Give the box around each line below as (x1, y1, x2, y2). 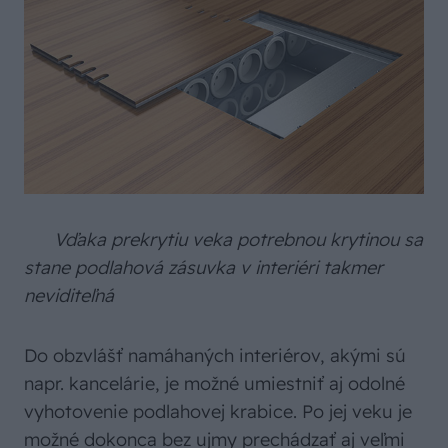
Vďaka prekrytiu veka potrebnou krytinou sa (24, 228, 423, 251)
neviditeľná (24, 284, 114, 307)
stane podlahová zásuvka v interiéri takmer (24, 256, 383, 279)
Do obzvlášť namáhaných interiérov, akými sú (24, 344, 406, 367)
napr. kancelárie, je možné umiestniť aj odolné (24, 372, 405, 395)
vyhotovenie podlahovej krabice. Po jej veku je (24, 400, 412, 423)
